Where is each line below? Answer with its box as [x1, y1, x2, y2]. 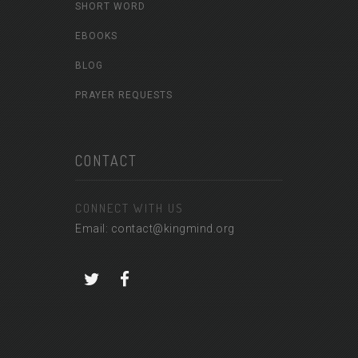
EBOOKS [75, 30, 117, 42]
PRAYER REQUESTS [75, 89, 173, 101]
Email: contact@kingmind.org [75, 222, 235, 236]
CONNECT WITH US [75, 201, 184, 217]
